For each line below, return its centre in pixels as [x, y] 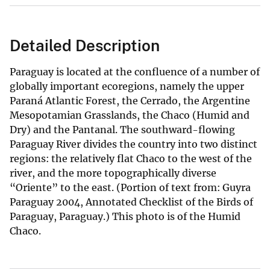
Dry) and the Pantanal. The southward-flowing [122, 129]
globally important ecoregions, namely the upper [127, 86]
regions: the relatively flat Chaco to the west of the [131, 158]
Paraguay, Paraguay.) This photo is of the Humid [125, 216]
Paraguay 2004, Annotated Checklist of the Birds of [131, 202]
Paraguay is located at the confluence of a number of [135, 71]
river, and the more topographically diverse [113, 173]
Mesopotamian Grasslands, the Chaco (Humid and [130, 115]
